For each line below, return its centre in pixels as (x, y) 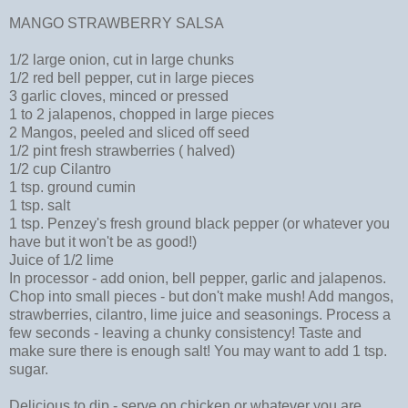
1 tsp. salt (40, 206)
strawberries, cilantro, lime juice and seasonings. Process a (200, 315)
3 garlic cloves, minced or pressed (119, 97)
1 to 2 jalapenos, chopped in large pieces (142, 115)
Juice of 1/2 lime (61, 260)
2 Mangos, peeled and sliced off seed (129, 133)
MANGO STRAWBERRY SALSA (117, 24)
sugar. (29, 370)
